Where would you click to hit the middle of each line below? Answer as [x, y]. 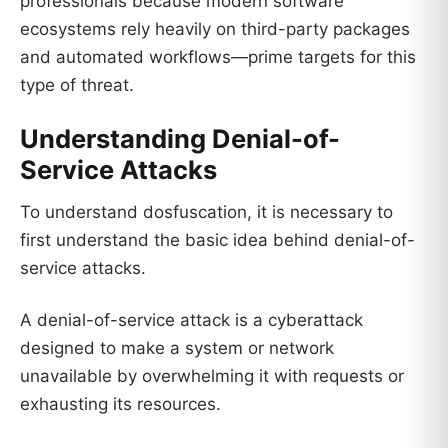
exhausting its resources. [120, 403]
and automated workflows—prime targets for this [218, 57]
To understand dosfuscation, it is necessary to [206, 211]
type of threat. [77, 85]
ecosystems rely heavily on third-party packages [215, 29]
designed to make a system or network [177, 347]
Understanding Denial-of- [180, 139]
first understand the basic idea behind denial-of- [217, 239]
